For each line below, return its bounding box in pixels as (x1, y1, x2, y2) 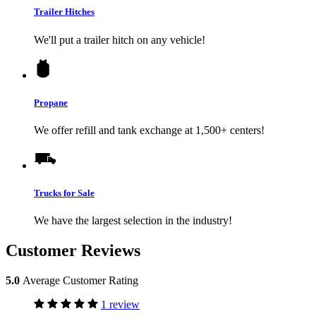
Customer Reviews (6, 241, 140, 260)
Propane (34, 97, 68, 108)
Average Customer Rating (23, 274, 138, 287)
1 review (101, 298, 140, 311)
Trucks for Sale (34, 188, 95, 199)
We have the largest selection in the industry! (34, 214, 232, 227)
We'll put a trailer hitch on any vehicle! (34, 33, 205, 46)
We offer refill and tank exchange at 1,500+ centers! (34, 123, 265, 136)
